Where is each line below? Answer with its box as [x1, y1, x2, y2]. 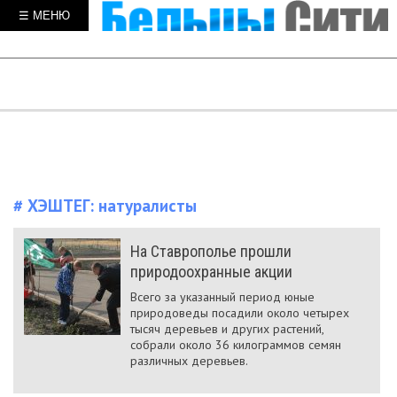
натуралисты [98, 195, 197, 216]
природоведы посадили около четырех [130, 305, 349, 321]
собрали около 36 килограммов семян [130, 337, 341, 353]
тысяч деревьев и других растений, [130, 321, 323, 337]
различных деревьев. [130, 353, 248, 369]
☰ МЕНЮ [19, 9, 70, 22]
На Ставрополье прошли [130, 242, 292, 261]
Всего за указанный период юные [130, 289, 315, 305]
